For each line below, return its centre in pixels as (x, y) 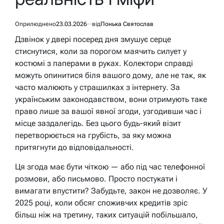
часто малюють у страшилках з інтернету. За (97, 87)
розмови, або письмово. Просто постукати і (96, 179)
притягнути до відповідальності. (74, 147)
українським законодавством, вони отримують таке (111, 99)
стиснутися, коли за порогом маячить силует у (101, 51)
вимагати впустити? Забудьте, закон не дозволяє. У (111, 191)
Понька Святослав (127, 24)
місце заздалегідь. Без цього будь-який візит (98, 123)
